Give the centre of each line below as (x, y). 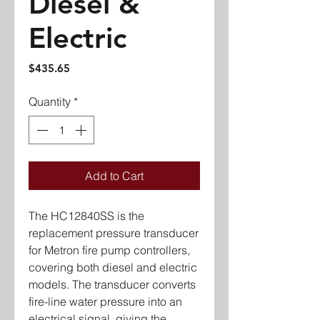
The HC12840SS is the (86, 216)
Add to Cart (114, 176)
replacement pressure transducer (114, 233)
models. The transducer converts (112, 284)
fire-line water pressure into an (105, 301)
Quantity (50, 101)
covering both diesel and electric (113, 267)
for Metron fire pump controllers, (109, 250)
